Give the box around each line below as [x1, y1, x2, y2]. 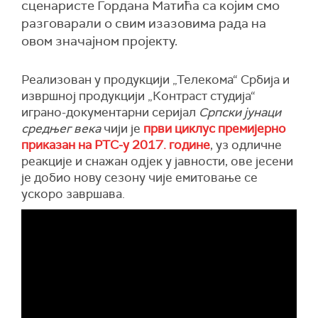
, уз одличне [210, 137, 282, 153]
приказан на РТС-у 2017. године [21, 137, 210, 153]
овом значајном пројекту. [21, 33, 177, 50]
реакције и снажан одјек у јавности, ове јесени [21, 153, 293, 169]
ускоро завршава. [21, 186, 125, 202]
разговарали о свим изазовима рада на [21, 15, 266, 32]
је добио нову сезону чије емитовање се [21, 170, 258, 185]
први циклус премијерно [143, 121, 286, 136]
